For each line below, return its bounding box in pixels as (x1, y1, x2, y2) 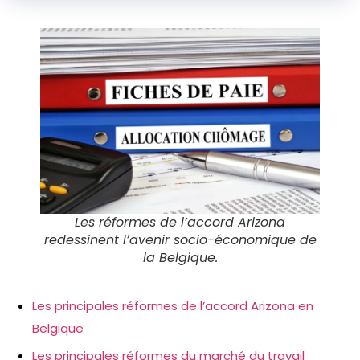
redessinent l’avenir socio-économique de (43, 231, 317, 249)
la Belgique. (142, 248, 218, 267)
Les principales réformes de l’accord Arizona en (32, 297, 313, 314)
